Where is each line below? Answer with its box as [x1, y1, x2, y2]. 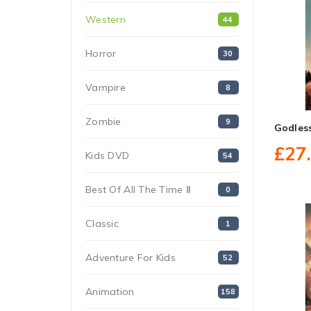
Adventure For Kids [85, 251, 176, 264]
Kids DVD [85, 149, 130, 162]
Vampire [85, 81, 126, 94]
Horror [85, 47, 117, 60]
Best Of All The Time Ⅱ [85, 183, 192, 196]
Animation [85, 285, 135, 298]
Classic [85, 217, 119, 230]
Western [85, 13, 126, 26]
